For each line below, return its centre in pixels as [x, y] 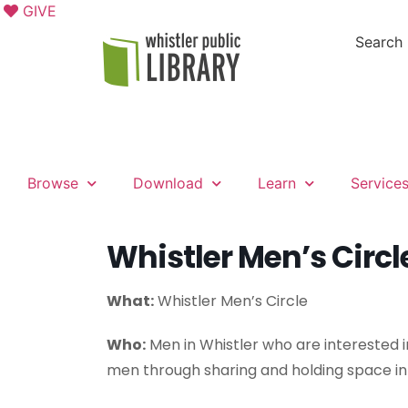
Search [378, 42]
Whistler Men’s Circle [231, 301]
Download [168, 183]
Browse [53, 183]
